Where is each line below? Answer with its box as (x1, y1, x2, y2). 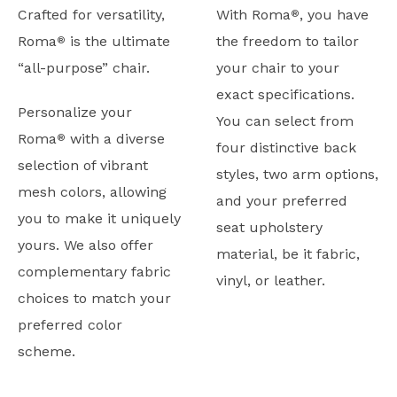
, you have (300, 5, 369, 23)
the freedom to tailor (216, 32, 359, 50)
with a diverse (66, 129, 165, 147)
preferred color (18, 315, 122, 333)
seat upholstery (216, 218, 323, 236)
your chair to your (216, 58, 339, 76)
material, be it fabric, (216, 245, 360, 262)
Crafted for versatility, (18, 5, 165, 23)
